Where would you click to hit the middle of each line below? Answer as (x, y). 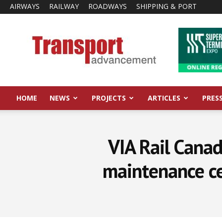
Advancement (116, 43)
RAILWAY (64, 6)
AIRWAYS (25, 6)
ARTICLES (164, 98)
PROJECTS (109, 98)
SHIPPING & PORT (166, 6)
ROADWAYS (108, 6)
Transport (110, 32)
